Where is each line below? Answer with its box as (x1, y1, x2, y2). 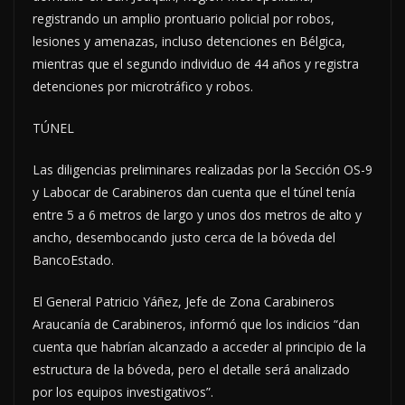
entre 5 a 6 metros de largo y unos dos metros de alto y (33, 205, 362, 223)
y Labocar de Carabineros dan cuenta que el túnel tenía (33, 183, 355, 201)
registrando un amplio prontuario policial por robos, (33, 9, 334, 27)
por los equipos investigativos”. (33, 382, 213, 400)
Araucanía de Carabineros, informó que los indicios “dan (33, 315, 360, 333)
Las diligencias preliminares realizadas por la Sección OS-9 (33, 160, 372, 178)
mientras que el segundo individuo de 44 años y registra (33, 54, 359, 72)
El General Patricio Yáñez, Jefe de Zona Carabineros (33, 292, 334, 310)
